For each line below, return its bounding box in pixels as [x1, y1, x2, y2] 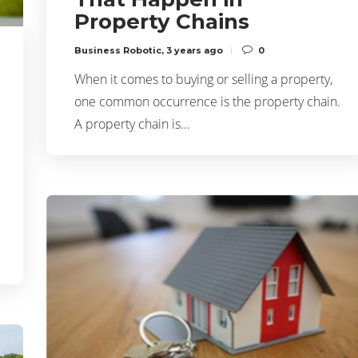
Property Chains [74, 8, 249, 34]
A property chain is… [74, 114, 189, 133]
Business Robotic [74, 44, 161, 56]
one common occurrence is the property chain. [74, 92, 340, 110]
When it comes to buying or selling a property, [74, 70, 332, 88]
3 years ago [166, 44, 223, 56]
